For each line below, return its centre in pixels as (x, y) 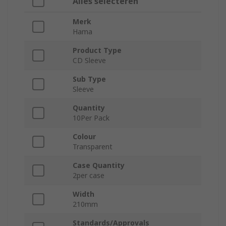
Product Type (97, 50)
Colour (84, 137)
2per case (89, 176)
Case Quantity (99, 165)
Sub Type (89, 79)
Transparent (93, 147)
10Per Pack (91, 118)
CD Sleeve (89, 61)
